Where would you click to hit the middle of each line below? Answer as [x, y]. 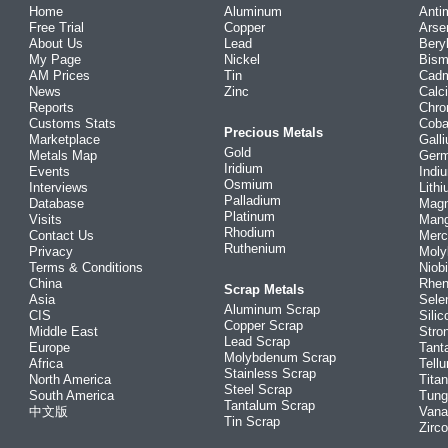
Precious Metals [273, 132]
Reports [51, 107]
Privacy [51, 251]
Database [56, 203]
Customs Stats [72, 123]
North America [70, 379]
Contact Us [61, 235]
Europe [49, 347]
